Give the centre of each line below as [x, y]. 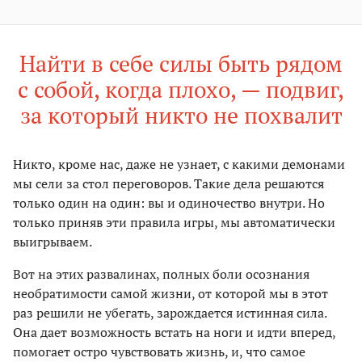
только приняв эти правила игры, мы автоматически [174, 223]
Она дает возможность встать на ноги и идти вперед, [174, 333]
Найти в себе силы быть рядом [181, 64]
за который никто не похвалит [181, 116]
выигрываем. [53, 242]
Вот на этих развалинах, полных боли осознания [161, 274]
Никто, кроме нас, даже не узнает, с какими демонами [179, 164]
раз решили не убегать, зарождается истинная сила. [170, 313]
